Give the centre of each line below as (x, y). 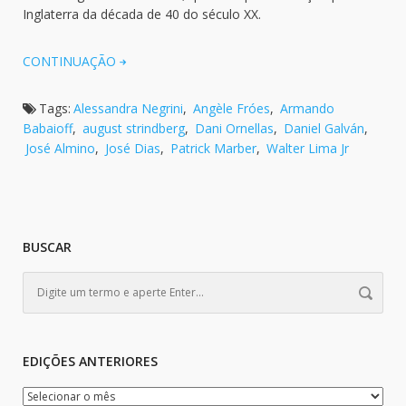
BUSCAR (47, 246)
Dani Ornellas (234, 128)
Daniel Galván (324, 128)
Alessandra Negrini (128, 108)
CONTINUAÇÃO (69, 61)
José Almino (60, 148)
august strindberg (134, 128)
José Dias (133, 148)
